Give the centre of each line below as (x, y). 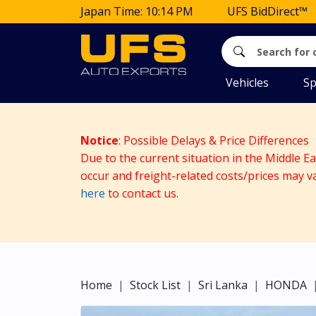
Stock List (155, 285)
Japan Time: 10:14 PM (137, 11)
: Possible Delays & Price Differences (215, 140)
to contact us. (142, 193)
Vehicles (247, 83)
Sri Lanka (223, 285)
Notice (99, 140)
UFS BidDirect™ (267, 11)
